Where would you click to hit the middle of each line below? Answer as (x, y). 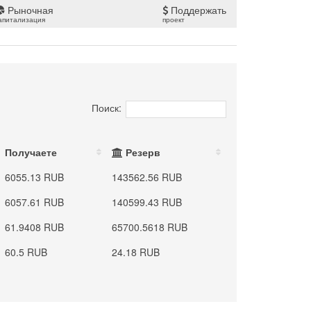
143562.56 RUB (147, 177)
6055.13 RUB (35, 177)
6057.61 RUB (35, 202)
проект (174, 19)
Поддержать (197, 10)
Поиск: (106, 108)
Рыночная (29, 10)
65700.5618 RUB (150, 227)
